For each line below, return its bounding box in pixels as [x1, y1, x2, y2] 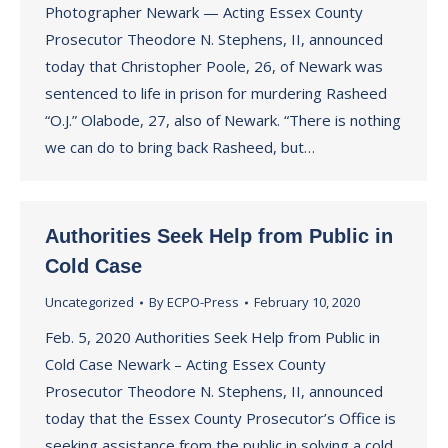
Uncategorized [45, 293, 134, 311]
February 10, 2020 [254, 293, 360, 311]
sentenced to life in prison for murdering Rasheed [45, 83, 387, 103]
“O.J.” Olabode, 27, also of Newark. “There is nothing [45, 110, 401, 130]
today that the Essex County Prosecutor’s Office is [45, 408, 396, 428]
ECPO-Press [167, 293, 239, 311]
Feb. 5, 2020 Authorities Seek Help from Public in [45, 327, 380, 347]
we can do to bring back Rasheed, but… [45, 137, 315, 157]
